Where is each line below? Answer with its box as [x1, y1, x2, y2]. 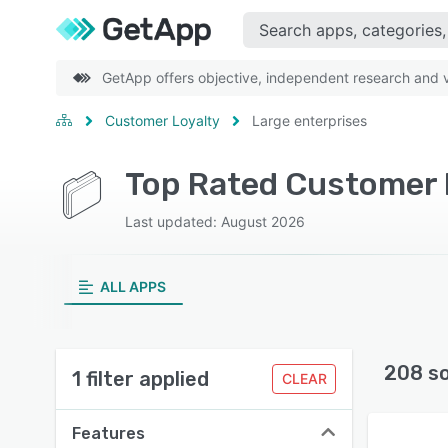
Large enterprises [252, 112, 367, 129]
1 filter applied [72, 367, 209, 391]
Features [72, 424, 145, 443]
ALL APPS [99, 278, 166, 295]
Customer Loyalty [105, 112, 220, 129]
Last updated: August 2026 [124, 213, 305, 230]
